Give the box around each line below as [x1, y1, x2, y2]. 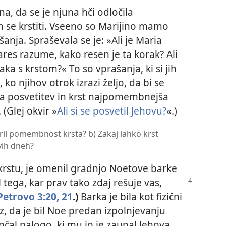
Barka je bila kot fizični [78, 190, 182, 204]
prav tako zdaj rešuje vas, [46, 176, 162, 190]
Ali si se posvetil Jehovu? [57, 103, 166, 118]
